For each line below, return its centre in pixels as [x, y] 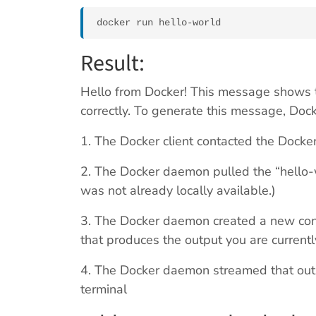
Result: [113, 64]
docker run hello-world [159, 23]
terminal [104, 290]
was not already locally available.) [178, 191]
